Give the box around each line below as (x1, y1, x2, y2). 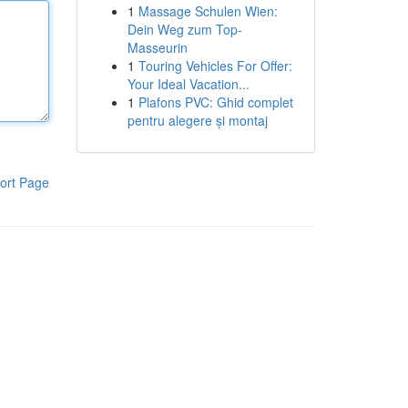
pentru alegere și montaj (127, 111, 268, 129)
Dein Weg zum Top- (127, 20, 242, 38)
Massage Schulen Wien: (138, 2, 278, 20)
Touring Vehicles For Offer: (138, 56, 292, 75)
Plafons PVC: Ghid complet (138, 93, 293, 111)
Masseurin (127, 38, 188, 56)
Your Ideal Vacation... (127, 75, 250, 93)
